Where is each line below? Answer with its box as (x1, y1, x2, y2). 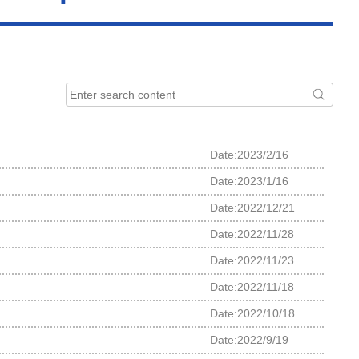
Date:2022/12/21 (209, 201, 295, 214)
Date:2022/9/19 (209, 333, 288, 346)
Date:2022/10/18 (209, 307, 295, 320)
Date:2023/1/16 (209, 175, 288, 188)
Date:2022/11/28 (209, 228, 294, 240)
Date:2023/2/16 (209, 148, 288, 161)
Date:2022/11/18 (209, 280, 294, 293)
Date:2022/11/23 (209, 254, 294, 267)
